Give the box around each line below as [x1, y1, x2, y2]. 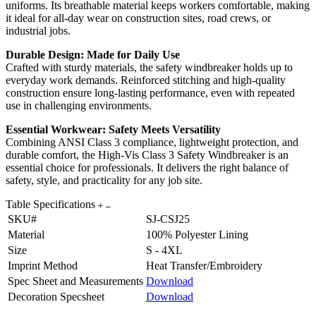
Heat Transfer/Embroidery [146, 260, 262, 272]
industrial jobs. [6, 25, 71, 37]
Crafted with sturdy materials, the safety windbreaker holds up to [6, 61, 293, 74]
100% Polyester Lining [146, 229, 248, 241]
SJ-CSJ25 [146, 213, 190, 226]
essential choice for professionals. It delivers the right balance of [6, 162, 288, 174]
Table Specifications [6, 198, 98, 211]
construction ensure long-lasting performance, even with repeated [6, 87, 295, 99]
